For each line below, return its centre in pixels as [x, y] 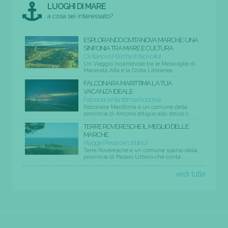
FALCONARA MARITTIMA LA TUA [128, 83]
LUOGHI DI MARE [77, 7]
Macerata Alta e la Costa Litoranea [128, 71]
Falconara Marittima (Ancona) [122, 100]
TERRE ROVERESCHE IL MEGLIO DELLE [136, 127]
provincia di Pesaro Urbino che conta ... [135, 157]
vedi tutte [191, 174]
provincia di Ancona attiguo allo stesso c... [138, 114]
